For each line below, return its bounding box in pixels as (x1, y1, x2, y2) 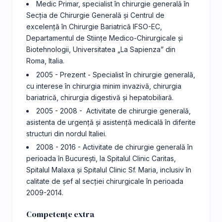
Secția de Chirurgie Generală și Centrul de (26, 11, 165, 20)
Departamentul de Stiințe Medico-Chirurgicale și (26, 34, 183, 43)
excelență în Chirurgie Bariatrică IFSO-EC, (26, 22, 162, 31)
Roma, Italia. (26, 56, 64, 65)
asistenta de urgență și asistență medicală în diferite (26, 117, 196, 126)
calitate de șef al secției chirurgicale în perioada (26, 176, 183, 185)
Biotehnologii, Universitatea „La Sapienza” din (26, 45, 175, 54)
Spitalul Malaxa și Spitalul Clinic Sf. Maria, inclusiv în (26, 165, 191, 174)
